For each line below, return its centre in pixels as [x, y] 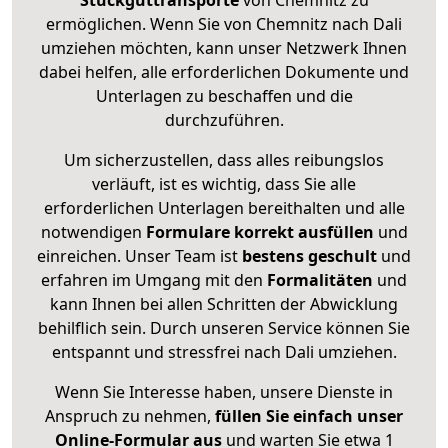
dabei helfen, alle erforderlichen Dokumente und [224, 72]
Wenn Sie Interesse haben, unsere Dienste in [224, 392]
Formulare [187, 232]
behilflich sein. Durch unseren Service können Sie [224, 328]
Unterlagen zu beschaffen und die [224, 96]
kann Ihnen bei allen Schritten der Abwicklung [224, 304]
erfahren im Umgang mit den [154, 280]
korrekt [263, 232]
